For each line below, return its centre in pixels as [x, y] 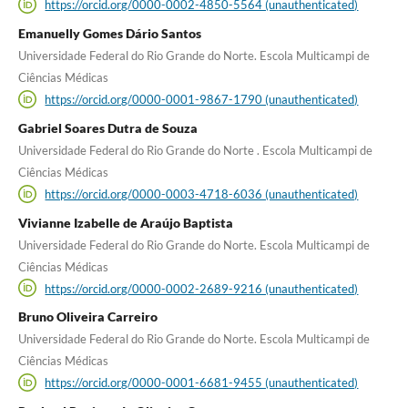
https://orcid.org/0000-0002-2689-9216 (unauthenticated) [202, 288]
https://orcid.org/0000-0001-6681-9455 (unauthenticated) [202, 382]
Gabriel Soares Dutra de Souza [107, 127]
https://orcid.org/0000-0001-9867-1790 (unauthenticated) [202, 99]
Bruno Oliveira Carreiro [87, 317]
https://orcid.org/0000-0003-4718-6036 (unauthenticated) [202, 194]
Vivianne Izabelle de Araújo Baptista [125, 222]
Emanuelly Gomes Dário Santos [109, 34]
